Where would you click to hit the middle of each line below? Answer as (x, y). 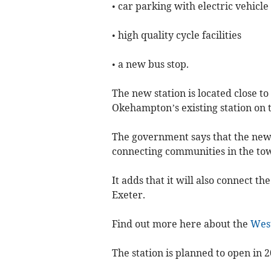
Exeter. (131, 195)
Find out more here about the (181, 224)
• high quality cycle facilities (178, 35)
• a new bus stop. (150, 64)
